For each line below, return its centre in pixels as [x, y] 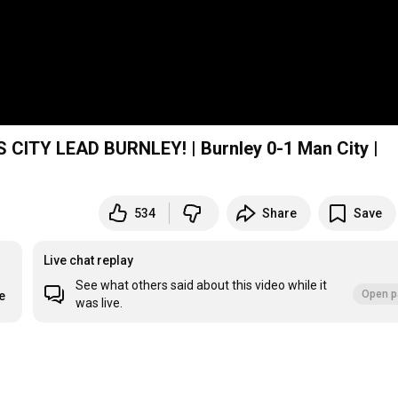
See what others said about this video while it [202, 286]
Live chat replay [89, 261]
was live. [99, 303]
